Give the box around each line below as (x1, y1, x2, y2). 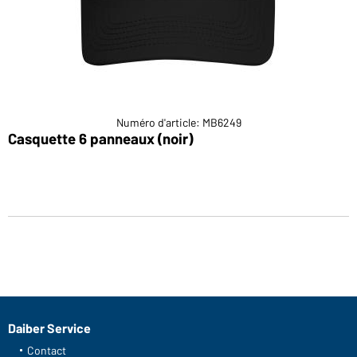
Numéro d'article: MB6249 (116, 115, 241, 129)
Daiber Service (8, 320, 91, 335)
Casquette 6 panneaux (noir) (8, 128, 193, 147)
